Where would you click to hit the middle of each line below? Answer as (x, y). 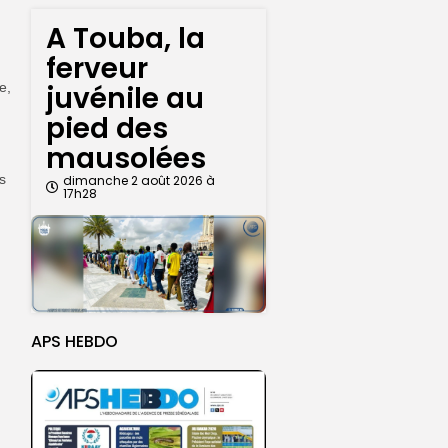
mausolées (126, 159)
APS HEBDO (74, 342)
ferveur (97, 69)
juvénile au (125, 99)
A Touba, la (125, 39)
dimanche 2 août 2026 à (139, 181)
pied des (107, 129)
